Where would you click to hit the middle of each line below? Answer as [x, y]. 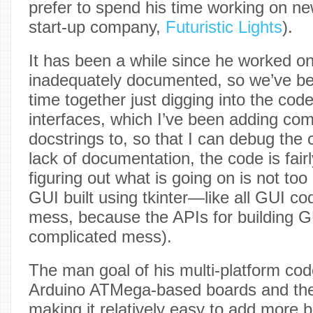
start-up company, [97, 27]
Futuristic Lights [224, 27]
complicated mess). [100, 236]
